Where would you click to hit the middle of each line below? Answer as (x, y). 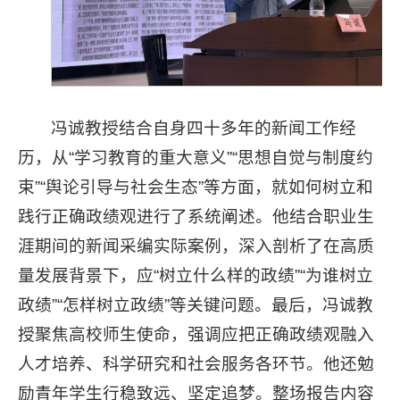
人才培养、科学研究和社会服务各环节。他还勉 (196, 364)
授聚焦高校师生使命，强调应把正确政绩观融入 (196, 334)
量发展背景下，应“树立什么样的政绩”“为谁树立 (196, 275)
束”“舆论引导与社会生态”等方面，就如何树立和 (196, 187)
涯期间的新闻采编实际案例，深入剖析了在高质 (196, 246)
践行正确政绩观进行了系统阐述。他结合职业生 (196, 217)
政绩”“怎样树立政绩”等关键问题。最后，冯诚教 (196, 305)
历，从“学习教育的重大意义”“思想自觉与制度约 (196, 158)
